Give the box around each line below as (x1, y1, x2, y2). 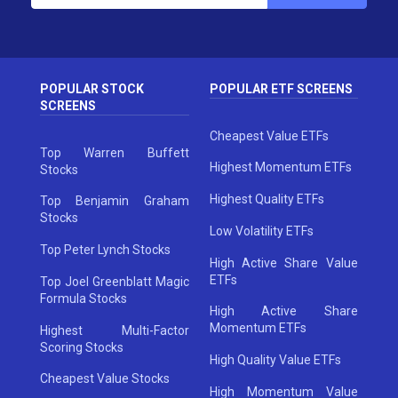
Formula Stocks (40, 291, 128, 306)
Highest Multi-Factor (40, 322, 189, 338)
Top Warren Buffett (40, 145, 189, 160)
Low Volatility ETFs (209, 223, 314, 238)
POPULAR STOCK (40, 81, 145, 96)
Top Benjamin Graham (40, 194, 189, 209)
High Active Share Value (209, 255, 358, 270)
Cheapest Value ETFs (209, 128, 329, 143)
